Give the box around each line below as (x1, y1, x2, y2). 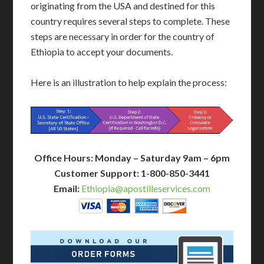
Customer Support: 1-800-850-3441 (54, 167, 210, 179)
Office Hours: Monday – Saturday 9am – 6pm (34, 151, 230, 163)
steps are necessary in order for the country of (31, 31, 215, 42)
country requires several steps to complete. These (31, 15, 230, 27)
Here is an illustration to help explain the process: (31, 77, 227, 88)
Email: (54, 182, 80, 194)
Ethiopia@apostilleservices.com (81, 182, 210, 194)
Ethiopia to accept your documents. (31, 46, 173, 57)
